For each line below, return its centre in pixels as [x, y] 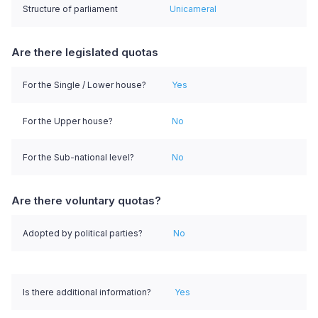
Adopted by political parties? [83, 233]
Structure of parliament [70, 9]
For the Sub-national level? [78, 157]
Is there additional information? [87, 292]
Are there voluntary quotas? [86, 201]
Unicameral [193, 9]
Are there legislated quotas [85, 52]
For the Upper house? [68, 121]
